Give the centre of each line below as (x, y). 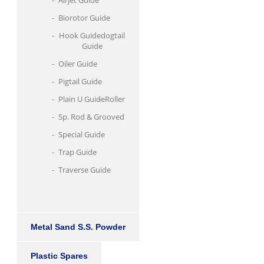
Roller (115, 99)
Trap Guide (77, 152)
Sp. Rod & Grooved (91, 117)
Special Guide (81, 134)
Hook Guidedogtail (92, 35)
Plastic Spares (59, 256)
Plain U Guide (81, 99)
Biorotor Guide (84, 18)
